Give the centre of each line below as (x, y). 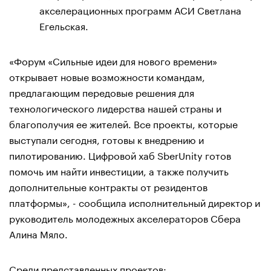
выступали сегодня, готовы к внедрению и (106, 139)
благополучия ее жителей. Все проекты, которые (123, 123)
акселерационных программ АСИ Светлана (140, 9)
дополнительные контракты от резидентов (108, 186)
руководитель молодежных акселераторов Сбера (125, 217)
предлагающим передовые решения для (102, 91)
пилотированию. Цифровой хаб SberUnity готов (120, 154)
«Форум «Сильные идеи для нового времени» (113, 60)
